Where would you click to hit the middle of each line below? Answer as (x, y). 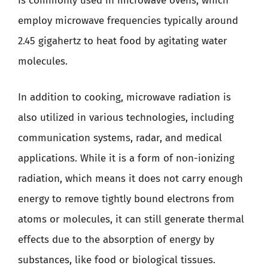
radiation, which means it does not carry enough (130, 178)
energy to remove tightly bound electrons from (126, 199)
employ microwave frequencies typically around (128, 21)
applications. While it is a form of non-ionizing (126, 158)
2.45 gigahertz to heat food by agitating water (123, 41)
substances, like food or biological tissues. (117, 260)
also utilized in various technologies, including (126, 117)
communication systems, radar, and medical (120, 138)
